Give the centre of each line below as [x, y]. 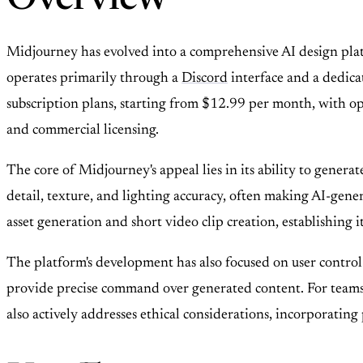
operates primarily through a [94, 79]
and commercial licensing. [83, 131]
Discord [205, 79]
